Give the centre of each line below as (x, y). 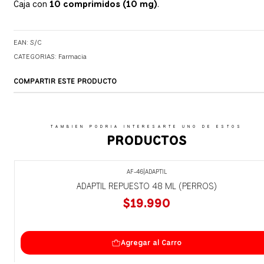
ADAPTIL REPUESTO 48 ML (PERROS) (146, 186)
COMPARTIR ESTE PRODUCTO (65, 81)
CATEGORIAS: (36, 57)
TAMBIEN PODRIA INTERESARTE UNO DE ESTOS (146, 127)
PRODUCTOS (146, 141)
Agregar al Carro (151, 243)
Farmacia (72, 57)
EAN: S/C (27, 43)
